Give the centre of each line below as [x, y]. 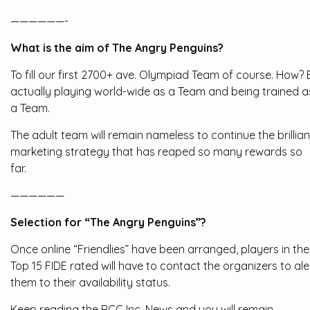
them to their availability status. [90, 282]
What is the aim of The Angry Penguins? [117, 48]
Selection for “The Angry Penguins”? [108, 222]
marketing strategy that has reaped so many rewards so [156, 152]
